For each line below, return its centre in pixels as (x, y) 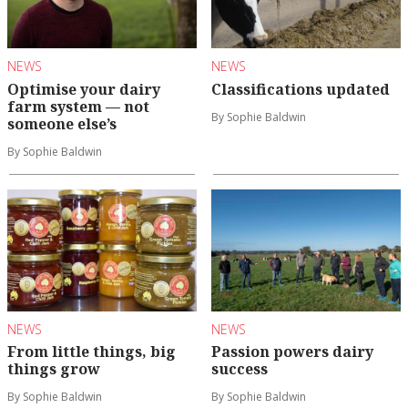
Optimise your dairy (84, 89)
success (240, 369)
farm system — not (78, 106)
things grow (54, 369)
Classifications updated (301, 89)
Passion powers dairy (292, 352)
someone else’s (62, 123)
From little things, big (92, 352)
